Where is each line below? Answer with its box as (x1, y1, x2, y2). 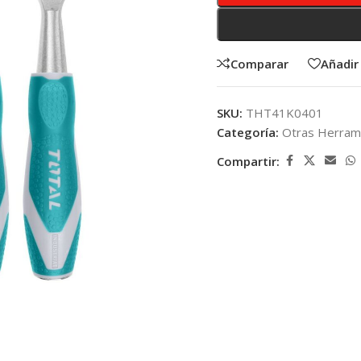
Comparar (230, 55, 288, 72)
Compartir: (217, 152, 280, 169)
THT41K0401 (246, 105, 323, 121)
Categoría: (217, 124, 279, 140)
